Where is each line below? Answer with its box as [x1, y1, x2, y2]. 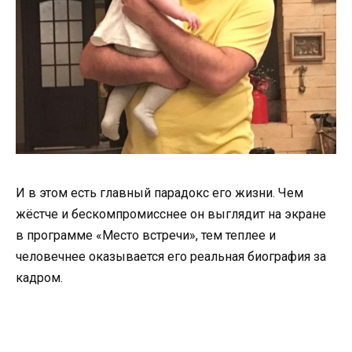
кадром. [16, 269, 63, 285]
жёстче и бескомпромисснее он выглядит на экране [16, 206, 326, 222]
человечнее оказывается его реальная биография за [16, 248, 326, 264]
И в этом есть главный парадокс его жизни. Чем [16, 185, 303, 200]
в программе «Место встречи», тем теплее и [16, 227, 276, 243]
